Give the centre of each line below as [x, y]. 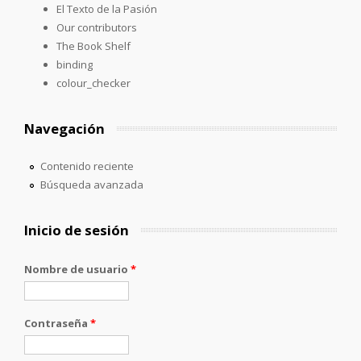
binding [75, 64]
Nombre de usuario [77, 269]
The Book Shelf [93, 46]
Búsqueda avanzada [91, 184]
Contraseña [57, 323]
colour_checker [93, 83]
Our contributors [97, 27]
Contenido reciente [87, 166]
